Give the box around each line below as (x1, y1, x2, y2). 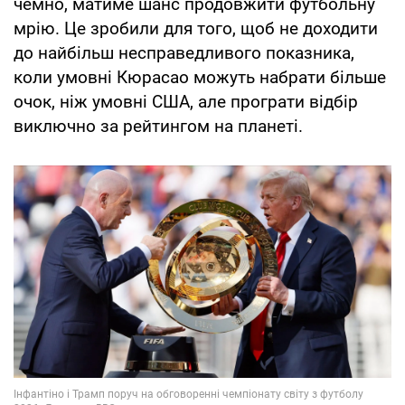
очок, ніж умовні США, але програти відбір (14, 91, 358, 113)
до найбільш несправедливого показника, (14, 42, 354, 64)
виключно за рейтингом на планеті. (14, 116, 303, 137)
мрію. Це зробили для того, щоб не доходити (14, 18, 378, 40)
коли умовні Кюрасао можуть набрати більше (14, 67, 386, 89)
